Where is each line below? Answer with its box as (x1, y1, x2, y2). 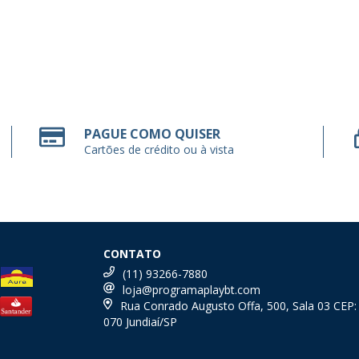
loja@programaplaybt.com (123, 281, 261, 297)
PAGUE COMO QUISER (84, 124, 221, 143)
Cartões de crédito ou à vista (84, 141, 235, 157)
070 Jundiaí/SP (103, 313, 178, 329)
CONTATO (103, 245, 162, 261)
